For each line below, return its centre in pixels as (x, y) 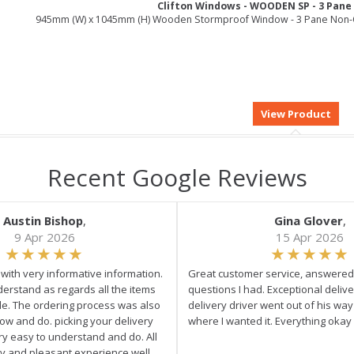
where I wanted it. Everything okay (270, 321)
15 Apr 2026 (310, 237)
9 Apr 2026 (44, 237)
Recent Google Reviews (177, 177)
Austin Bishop (43, 220)
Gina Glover (308, 220)
